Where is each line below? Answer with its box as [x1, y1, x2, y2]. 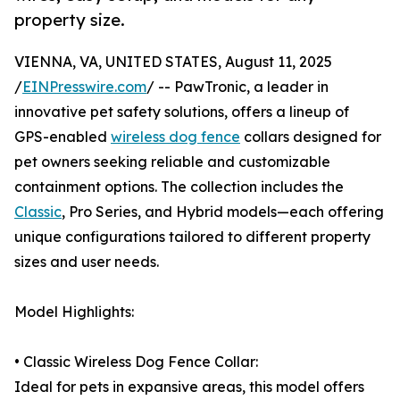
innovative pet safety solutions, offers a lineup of [14, 103, 349, 121]
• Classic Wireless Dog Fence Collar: [14, 353, 258, 371]
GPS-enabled [14, 128, 111, 146]
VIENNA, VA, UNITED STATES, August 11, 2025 [14, 53, 332, 71]
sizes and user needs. [14, 253, 159, 271]
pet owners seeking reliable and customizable [14, 153, 330, 171]
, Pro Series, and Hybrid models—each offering [62, 203, 384, 221]
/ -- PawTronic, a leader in [146, 78, 329, 96]
